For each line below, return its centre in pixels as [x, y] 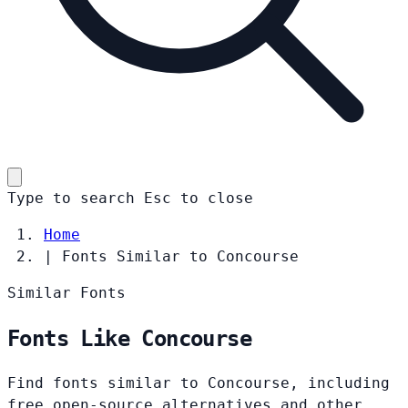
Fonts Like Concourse [129, 338]
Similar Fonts [66, 292]
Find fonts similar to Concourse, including [199, 383]
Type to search [71, 198]
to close [217, 198]
